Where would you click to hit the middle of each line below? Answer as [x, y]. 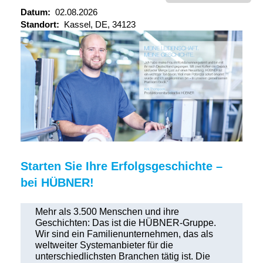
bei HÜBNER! [57, 183]
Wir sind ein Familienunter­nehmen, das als [124, 234]
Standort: [42, 24]
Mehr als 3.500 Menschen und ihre [107, 212]
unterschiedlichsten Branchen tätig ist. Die [123, 256]
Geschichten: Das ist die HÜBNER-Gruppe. [126, 223]
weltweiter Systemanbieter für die [104, 245]
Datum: [38, 12]
